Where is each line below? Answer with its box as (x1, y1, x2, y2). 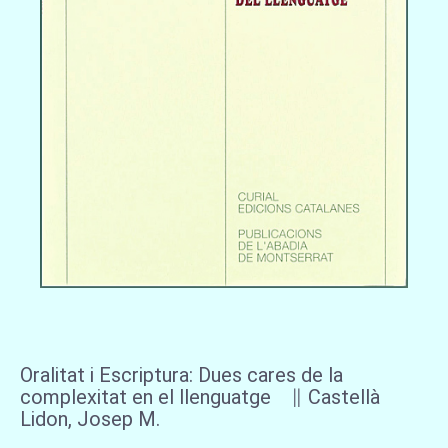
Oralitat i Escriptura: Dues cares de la (20, 362, 343, 387)
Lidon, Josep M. (20, 406, 160, 431)
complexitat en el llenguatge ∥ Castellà (20, 384, 380, 409)
